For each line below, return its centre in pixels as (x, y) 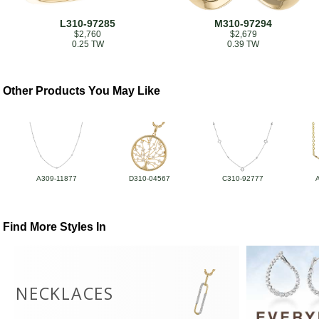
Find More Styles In (55, 227)
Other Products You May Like (82, 91)
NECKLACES (65, 294)
